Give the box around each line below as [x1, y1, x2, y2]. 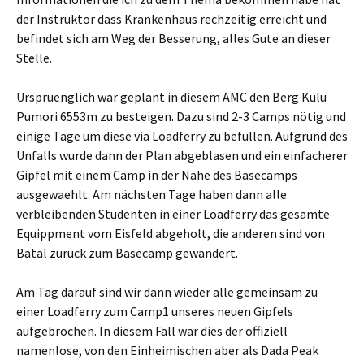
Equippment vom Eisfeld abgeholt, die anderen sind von [16, 225, 325, 241]
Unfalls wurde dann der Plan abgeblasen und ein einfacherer [16, 147, 348, 163]
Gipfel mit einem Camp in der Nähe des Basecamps [16, 167, 297, 183]
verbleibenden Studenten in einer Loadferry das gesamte [16, 206, 330, 222]
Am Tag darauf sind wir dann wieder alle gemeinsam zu [16, 284, 318, 300]
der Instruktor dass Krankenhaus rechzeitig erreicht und [16, 11, 327, 27]
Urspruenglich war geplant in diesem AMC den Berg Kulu [16, 89, 327, 105]
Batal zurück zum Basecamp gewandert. [16, 245, 238, 261]
